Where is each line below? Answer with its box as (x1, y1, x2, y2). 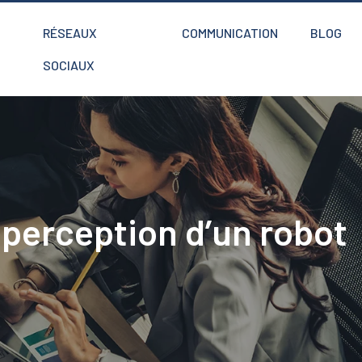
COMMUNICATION (182, 25, 278, 40)
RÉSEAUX (43, 25, 98, 40)
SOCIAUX (43, 57, 95, 73)
